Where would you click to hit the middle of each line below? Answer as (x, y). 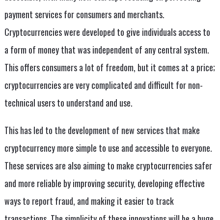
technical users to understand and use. (68, 103)
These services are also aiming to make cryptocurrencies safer (108, 165)
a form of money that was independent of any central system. (107, 50)
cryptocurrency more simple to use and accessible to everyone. (108, 148)
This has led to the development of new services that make (102, 130)
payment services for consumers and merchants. (84, 14)
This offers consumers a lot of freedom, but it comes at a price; (110, 67)
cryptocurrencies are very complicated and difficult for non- (103, 85)
